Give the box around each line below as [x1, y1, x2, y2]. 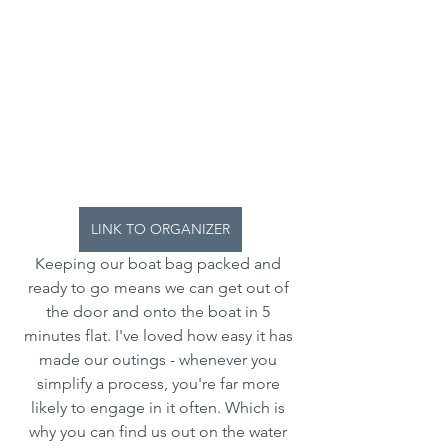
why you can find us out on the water [29, 422, 291, 442]
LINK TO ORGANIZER [90, 220, 230, 239]
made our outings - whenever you [39, 350, 281, 370]
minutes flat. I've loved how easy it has [23, 326, 297, 346]
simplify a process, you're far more [36, 374, 284, 394]
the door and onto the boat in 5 [46, 302, 274, 322]
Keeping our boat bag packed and [35, 254, 285, 274]
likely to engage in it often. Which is [31, 398, 289, 418]
